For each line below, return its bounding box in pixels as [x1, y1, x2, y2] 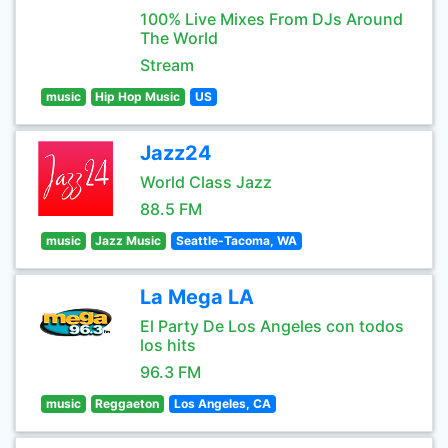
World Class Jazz [140, 172, 272, 192]
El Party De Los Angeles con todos [140, 316, 404, 336]
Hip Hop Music [95, 89, 181, 104]
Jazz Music [95, 233, 162, 248]
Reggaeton [95, 396, 160, 411]
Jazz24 [140, 141, 212, 165]
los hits [140, 335, 196, 355]
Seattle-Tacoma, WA [175, 233, 297, 248]
